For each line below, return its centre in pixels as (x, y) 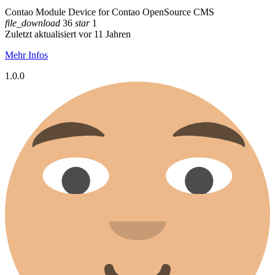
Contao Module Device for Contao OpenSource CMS (110, 12)
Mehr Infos (26, 55)
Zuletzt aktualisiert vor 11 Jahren (68, 34)
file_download (33, 23)
